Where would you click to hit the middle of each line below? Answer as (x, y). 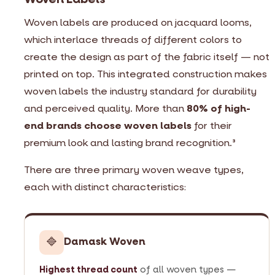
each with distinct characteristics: (105, 187)
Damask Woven (105, 242)
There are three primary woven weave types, (134, 169)
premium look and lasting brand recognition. (128, 142)
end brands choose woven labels (108, 125)
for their (212, 125)
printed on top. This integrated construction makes (145, 74)
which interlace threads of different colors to (133, 39)
